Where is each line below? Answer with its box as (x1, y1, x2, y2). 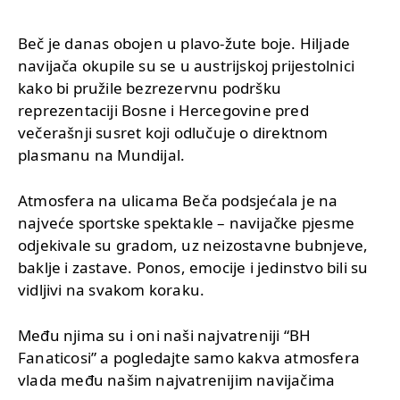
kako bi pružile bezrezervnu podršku (18, 77, 281, 98)
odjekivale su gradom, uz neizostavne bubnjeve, (18, 234, 369, 255)
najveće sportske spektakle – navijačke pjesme (18, 212, 355, 233)
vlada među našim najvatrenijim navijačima (18, 369, 336, 390)
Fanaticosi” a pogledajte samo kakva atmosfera (18, 346, 361, 368)
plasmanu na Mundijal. (18, 144, 186, 165)
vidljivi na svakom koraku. (18, 279, 205, 300)
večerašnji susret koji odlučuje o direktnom (18, 121, 329, 143)
